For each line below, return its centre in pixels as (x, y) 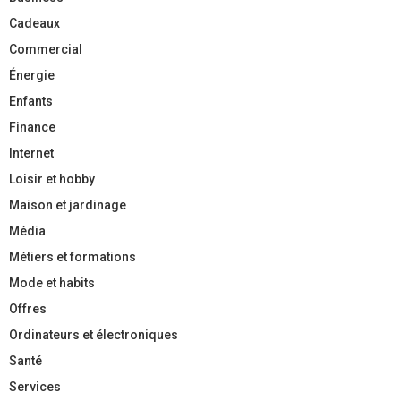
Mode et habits (52, 283)
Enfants (31, 102)
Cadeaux (34, 24)
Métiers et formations (73, 257)
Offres (28, 309)
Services (35, 387)
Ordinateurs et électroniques (94, 335)
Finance (32, 128)
